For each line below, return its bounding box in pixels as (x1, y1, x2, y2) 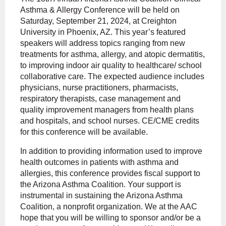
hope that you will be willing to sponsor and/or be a (20, 213, 201, 222)
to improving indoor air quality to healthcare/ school (20, 61, 202, 70)
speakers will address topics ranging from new (20, 39, 185, 48)
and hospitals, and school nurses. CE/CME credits (20, 117, 199, 126)
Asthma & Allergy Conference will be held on (20, 6, 180, 15)
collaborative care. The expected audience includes (20, 72, 204, 81)
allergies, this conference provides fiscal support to (20, 169, 200, 178)
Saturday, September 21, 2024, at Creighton (20, 17, 177, 26)
